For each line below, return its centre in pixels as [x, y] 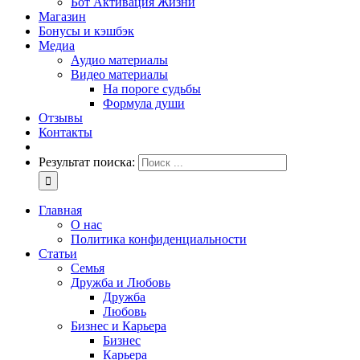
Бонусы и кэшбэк [86, 31]
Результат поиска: [87, 162]
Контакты [65, 132]
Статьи [58, 254]
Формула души [144, 103]
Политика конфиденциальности [159, 239]
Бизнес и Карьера [119, 326]
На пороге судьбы [152, 89]
